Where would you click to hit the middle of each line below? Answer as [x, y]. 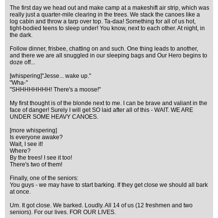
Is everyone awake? [36, 137]
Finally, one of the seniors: [44, 178]
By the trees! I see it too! [41, 158]
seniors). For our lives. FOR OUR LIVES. [63, 212]
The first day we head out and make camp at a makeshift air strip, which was [109, 8]
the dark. [21, 35]
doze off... [22, 62]
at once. [20, 192]
